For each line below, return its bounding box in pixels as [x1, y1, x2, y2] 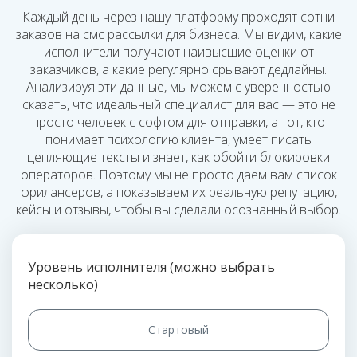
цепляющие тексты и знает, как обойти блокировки [27, 148, 330, 166]
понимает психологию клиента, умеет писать [45, 131, 312, 148]
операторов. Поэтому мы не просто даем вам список [20, 166, 337, 183]
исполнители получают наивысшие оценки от [43, 43, 314, 61]
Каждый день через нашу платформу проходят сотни [22, 8, 335, 25]
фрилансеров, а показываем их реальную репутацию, [20, 183, 337, 201]
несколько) [28, 276, 98, 293]
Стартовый [148, 322, 209, 337]
